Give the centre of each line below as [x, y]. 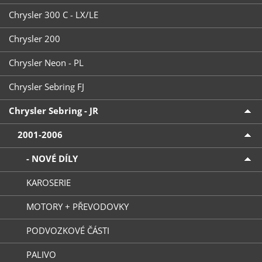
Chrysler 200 [34, 39]
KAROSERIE [48, 183]
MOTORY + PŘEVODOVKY [77, 206]
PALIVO [41, 254]
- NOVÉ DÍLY [52, 159]
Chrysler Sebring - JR [53, 111]
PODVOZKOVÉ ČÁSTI [68, 230]
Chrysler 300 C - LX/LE [53, 15]
